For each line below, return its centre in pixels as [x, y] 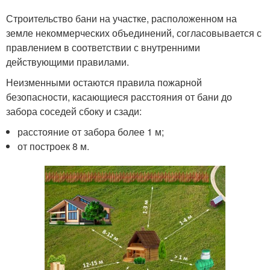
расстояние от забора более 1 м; [91, 132]
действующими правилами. [67, 62]
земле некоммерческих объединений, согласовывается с [134, 33]
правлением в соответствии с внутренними [103, 47]
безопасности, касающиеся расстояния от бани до [119, 97]
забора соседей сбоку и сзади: [74, 111]
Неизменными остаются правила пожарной [104, 82]
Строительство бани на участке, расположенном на [121, 18]
